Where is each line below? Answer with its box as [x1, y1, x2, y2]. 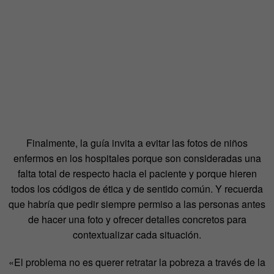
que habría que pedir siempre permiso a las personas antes [9, 197, 265, 212]
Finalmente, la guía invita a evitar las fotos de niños [26, 136, 248, 150]
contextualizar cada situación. [73, 228, 201, 242]
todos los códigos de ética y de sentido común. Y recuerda [11, 182, 263, 196]
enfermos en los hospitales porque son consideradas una [13, 151, 261, 166]
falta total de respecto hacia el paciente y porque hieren [17, 166, 257, 181]
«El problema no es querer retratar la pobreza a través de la [9, 255, 265, 270]
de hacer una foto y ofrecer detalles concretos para [28, 212, 246, 227]
